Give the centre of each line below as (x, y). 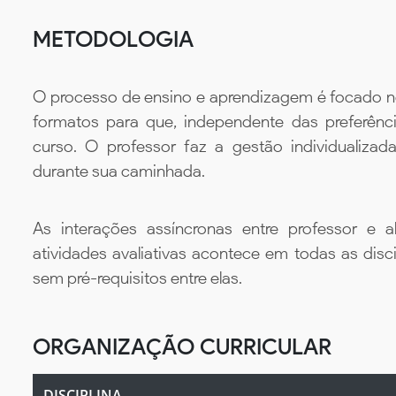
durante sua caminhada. (119, 171)
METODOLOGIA (113, 39)
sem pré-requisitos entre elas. (137, 278)
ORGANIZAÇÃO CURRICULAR (182, 346)
